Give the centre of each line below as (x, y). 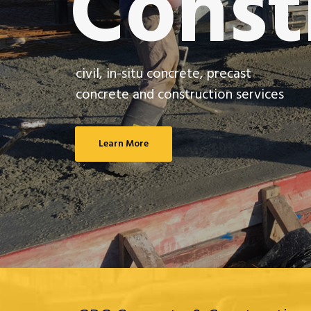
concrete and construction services (180, 95)
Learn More (124, 144)
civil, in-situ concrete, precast (163, 74)
